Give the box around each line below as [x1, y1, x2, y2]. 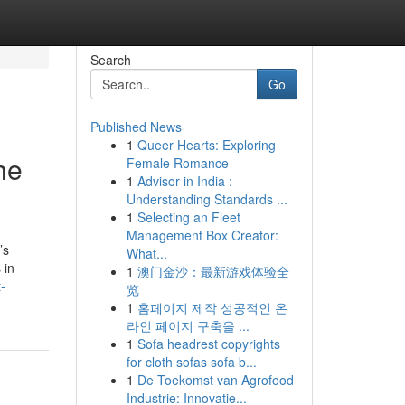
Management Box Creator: [126, 226, 278, 244]
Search [89, 51, 131, 69]
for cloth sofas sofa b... [126, 353, 257, 371]
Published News [89, 118, 182, 136]
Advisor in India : [137, 172, 232, 190]
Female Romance [126, 154, 229, 172]
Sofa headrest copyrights [137, 334, 280, 353]
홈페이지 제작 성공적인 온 [137, 298, 287, 316]
